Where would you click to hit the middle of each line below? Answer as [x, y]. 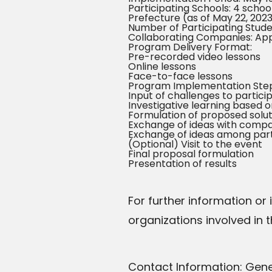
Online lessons [162, 67]
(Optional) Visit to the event [195, 144]
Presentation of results [182, 164]
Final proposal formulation [191, 154]
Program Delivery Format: [190, 47]
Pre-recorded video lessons [194, 57]
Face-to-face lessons [180, 76]
